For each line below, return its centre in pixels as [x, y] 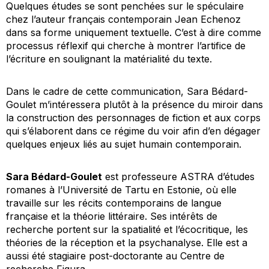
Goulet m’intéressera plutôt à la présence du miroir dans [134, 104]
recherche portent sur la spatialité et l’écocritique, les [127, 229]
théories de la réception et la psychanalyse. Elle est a [127, 242]
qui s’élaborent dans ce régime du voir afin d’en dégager [133, 131]
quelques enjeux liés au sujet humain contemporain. [124, 144]
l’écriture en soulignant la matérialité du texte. [109, 59]
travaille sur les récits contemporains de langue [114, 203]
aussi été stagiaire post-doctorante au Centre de [115, 255]
